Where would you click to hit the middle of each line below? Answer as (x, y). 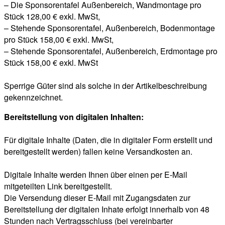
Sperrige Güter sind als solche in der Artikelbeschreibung (105, 86)
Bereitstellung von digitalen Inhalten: (74, 117)
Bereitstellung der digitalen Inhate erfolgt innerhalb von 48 (107, 209)
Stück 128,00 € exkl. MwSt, (52, 17)
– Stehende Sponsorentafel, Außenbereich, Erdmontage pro (111, 51)
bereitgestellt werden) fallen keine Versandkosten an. (98, 152)
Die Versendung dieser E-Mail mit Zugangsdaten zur (97, 198)
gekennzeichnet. (33, 97)
